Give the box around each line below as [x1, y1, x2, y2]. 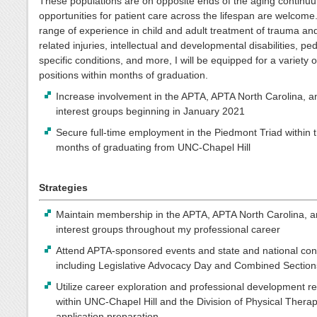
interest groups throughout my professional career [56, 224, 281, 236]
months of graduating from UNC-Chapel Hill [56, 141, 251, 153]
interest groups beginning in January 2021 [56, 105, 246, 117]
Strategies [39, 181, 88, 193]
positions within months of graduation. [39, 69, 208, 81]
